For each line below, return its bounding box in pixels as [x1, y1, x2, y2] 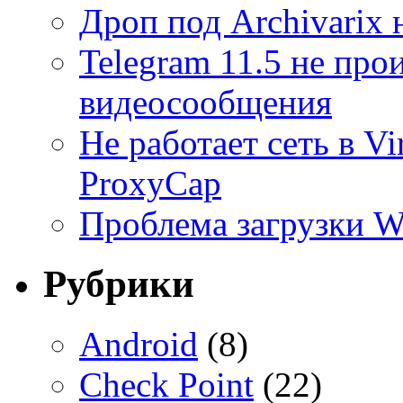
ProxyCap [79, 164, 221, 203]
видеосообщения [79, 83, 332, 122]
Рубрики [43, 263, 194, 306]
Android [79, 325, 198, 364]
